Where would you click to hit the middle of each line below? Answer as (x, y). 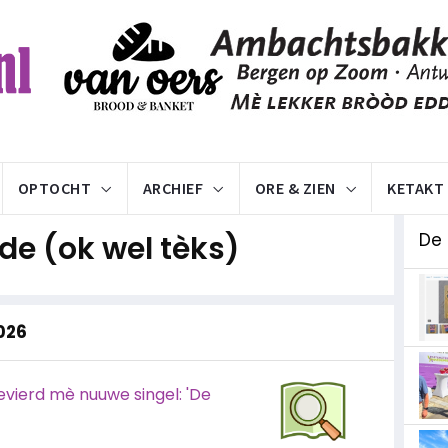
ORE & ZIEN (295, 188)
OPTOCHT (54, 188)
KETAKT (415, 188)
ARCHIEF (172, 188)
